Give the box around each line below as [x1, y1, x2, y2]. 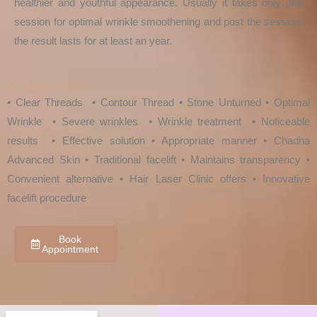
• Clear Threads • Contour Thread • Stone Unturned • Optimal [7, 96, 310, 108]
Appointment [42, 243, 99, 255]
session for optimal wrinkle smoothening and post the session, [14, 15, 303, 28]
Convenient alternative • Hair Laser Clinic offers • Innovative [7, 172, 310, 185]
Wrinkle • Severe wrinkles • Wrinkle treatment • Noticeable [7, 115, 310, 127]
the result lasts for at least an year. [14, 34, 172, 47]
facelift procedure [7, 191, 86, 204]
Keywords [7, 74, 88, 93]
